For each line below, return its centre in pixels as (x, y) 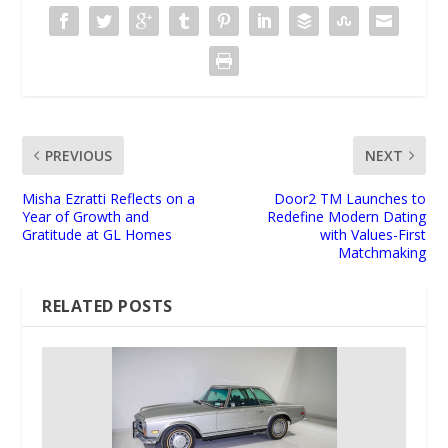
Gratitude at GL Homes (97, 235)
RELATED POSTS (107, 306)
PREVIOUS (79, 156)
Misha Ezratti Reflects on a (109, 199)
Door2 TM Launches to (349, 199)
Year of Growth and (86, 217)
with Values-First (372, 235)
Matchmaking (381, 253)
